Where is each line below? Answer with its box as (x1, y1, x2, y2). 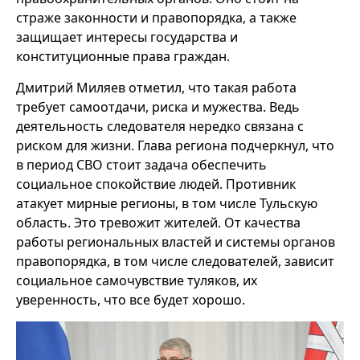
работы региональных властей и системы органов (16, 233, 335, 252)
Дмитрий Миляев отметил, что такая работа (16, 79, 297, 97)
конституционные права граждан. (16, 47, 230, 66)
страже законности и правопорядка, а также (16, 9, 297, 27)
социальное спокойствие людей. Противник (16, 175, 296, 194)
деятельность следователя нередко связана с (16, 117, 304, 136)
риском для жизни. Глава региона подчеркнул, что (16, 137, 334, 155)
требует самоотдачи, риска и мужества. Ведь (16, 98, 300, 117)
